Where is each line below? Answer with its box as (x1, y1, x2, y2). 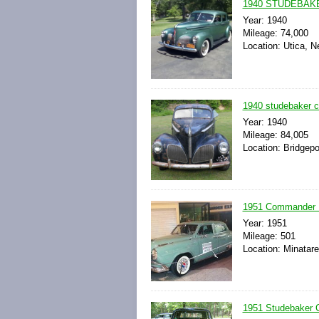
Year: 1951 (242, 217, 287, 229)
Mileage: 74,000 (242, 28, 308, 39)
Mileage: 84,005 (242, 129, 308, 140)
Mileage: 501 (242, 230, 296, 241)
